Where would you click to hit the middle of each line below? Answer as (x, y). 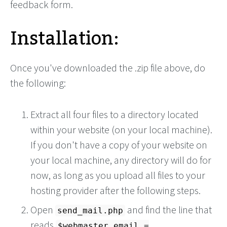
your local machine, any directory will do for (121, 160)
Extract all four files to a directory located (115, 114)
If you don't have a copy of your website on (119, 145)
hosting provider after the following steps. (116, 190)
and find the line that (168, 210)
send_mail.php (90, 211)
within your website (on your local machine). (121, 129)
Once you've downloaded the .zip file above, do (108, 68)
